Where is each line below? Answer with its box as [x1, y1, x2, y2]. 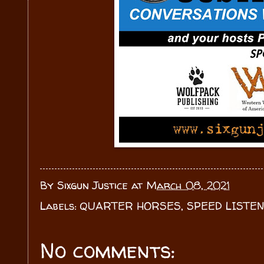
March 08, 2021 [146, 178, 230, 193]
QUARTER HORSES [80, 199, 181, 214]
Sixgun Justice [57, 178, 128, 193]
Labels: [40, 199, 80, 214]
